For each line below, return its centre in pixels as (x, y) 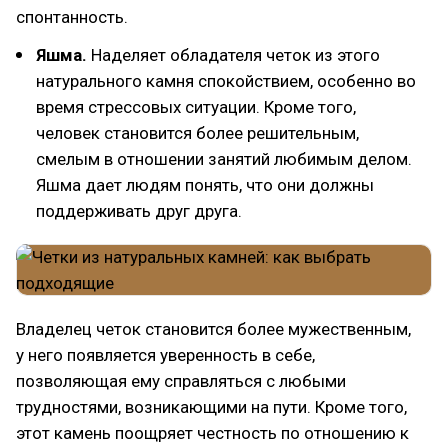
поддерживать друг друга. (139, 211)
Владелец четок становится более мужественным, (213, 329)
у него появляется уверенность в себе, (165, 355)
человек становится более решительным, (197, 133)
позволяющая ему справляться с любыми (181, 381)
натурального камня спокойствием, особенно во (226, 81)
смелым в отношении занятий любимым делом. (224, 159)
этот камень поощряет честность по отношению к (212, 433)
